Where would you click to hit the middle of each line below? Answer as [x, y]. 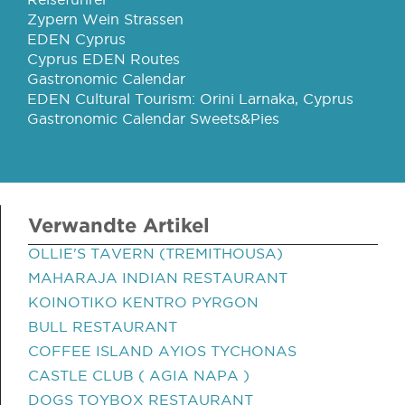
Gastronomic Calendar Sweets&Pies [153, 118]
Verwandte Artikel [119, 225]
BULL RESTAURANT [103, 326]
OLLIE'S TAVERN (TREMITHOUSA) [155, 253]
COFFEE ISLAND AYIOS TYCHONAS [162, 351]
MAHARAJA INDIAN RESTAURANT [158, 278]
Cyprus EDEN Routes [104, 59]
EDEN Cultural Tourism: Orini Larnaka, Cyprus [190, 99]
